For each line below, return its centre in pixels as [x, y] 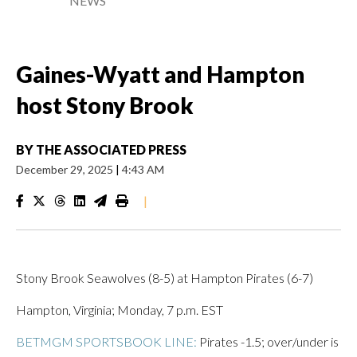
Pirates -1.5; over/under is [268, 341]
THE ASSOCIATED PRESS [111, 149]
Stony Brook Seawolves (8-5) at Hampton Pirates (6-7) [165, 278]
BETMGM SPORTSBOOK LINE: [106, 341]
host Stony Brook [105, 105]
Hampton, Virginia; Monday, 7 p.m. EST [120, 310]
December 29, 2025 [66, 169]
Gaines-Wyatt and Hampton [160, 74]
